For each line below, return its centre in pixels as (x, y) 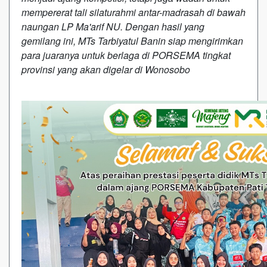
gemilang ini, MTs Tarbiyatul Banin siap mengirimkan (132, 41)
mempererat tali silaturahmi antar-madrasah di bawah (133, 12)
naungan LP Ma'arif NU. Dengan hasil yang (113, 26)
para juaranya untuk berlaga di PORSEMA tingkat (126, 55)
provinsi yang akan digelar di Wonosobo (106, 69)
